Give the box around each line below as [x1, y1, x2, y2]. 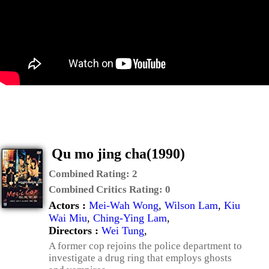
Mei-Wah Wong [89, 199, 159, 211]
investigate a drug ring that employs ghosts [49, 252, 232, 264]
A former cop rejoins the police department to [49, 240, 242, 252]
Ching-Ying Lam [93, 212, 167, 224]
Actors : [49, 199, 89, 211]
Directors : [49, 225, 101, 237]
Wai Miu [49, 212, 87, 224]
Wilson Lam [165, 199, 218, 211]
